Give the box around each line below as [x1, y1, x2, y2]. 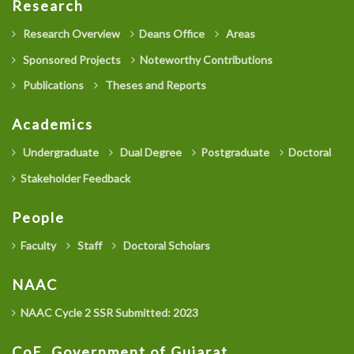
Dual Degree [118, 145, 182, 160]
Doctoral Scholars [121, 239, 210, 253]
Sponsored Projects [21, 52, 121, 66]
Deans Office [139, 26, 205, 40]
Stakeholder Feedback [21, 171, 130, 186]
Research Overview [21, 26, 120, 40]
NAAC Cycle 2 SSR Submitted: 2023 [21, 306, 198, 320]
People [12, 209, 65, 227]
